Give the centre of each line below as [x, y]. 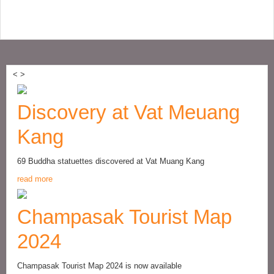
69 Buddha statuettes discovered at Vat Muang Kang [111, 161]
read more [35, 179]
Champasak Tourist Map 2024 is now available [99, 266]
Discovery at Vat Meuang [128, 112]
